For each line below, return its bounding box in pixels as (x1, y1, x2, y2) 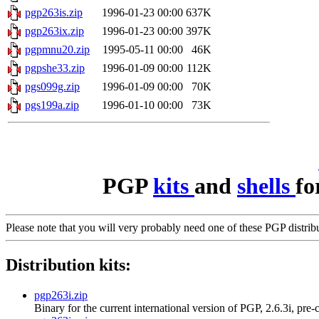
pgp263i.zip (34, 289, 88, 302)
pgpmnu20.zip (25, 43, 90, 56)
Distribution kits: (6, 256, 131, 275)
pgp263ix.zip (25, 25, 84, 38)
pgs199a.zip (25, 99, 79, 112)
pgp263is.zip (25, 6, 83, 19)
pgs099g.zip (25, 80, 80, 93)
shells (237, 172, 296, 199)
